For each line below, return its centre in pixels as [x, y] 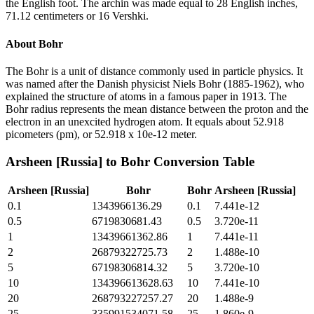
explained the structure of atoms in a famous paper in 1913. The [146, 96]
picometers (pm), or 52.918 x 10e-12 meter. [101, 134]
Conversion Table [202, 161]
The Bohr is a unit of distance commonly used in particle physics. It [154, 71]
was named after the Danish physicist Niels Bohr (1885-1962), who [155, 83]
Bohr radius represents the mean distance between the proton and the [157, 109]
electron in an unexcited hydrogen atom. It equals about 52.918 [145, 121]
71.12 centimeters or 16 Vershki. [77, 16]
